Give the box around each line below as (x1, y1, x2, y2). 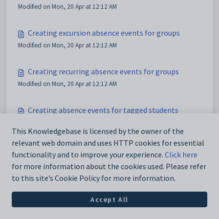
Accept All (90, 195, 129, 204)
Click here (165, 150, 197, 160)
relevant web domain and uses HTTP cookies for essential (12, 138, 204, 148)
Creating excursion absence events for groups (28, 28, 180, 38)
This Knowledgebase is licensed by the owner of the (12, 126, 184, 136)
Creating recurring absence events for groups (28, 66, 179, 76)
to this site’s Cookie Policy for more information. (12, 173, 175, 183)
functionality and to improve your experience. (12, 150, 165, 160)
